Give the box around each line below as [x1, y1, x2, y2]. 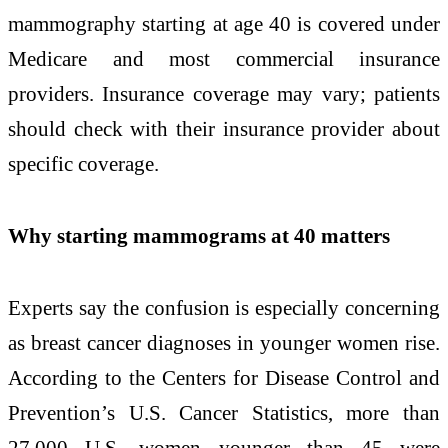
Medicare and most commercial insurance [8, 47, 440, 71]
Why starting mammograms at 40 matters [8, 224, 390, 248]
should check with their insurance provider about [8, 117, 440, 141]
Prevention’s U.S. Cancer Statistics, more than [8, 400, 440, 424]
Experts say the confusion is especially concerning [8, 295, 440, 319]
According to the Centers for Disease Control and [8, 365, 440, 389]
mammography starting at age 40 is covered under [8, 12, 440, 36]
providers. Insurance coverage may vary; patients [8, 82, 440, 106]
